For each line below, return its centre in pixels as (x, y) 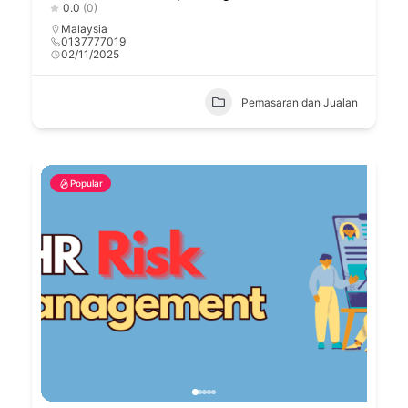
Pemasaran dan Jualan (300, 102)
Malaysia (84, 29)
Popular (87, 184)
